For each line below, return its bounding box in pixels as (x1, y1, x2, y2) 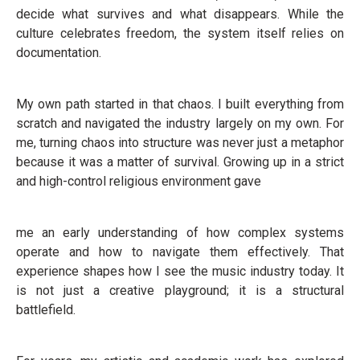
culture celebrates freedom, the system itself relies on (16, 26, 344, 41)
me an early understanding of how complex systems (16, 225, 344, 240)
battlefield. (16, 302, 76, 317)
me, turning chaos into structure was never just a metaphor (16, 135, 344, 150)
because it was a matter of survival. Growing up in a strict (16, 154, 344, 170)
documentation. (16, 45, 101, 60)
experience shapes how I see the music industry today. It (16, 264, 344, 279)
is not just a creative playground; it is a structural (16, 283, 344, 298)
